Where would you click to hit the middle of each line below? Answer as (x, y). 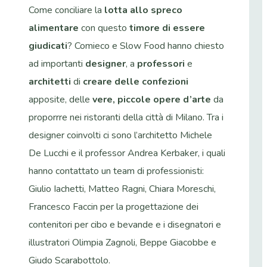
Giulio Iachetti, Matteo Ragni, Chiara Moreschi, (122, 189)
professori (161, 63)
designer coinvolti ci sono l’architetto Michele (120, 135)
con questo (104, 28)
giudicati (48, 46)
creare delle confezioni (136, 81)
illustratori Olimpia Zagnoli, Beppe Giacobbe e (122, 242)
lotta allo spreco (143, 10)
